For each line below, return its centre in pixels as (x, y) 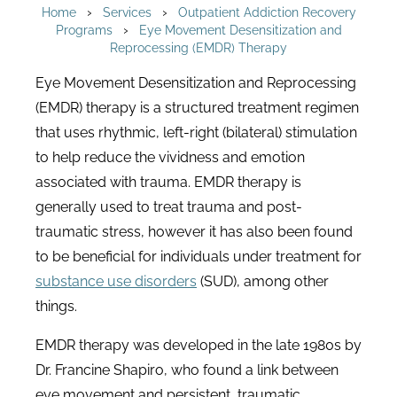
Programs (84, 30)
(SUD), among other (265, 281)
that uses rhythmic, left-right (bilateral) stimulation (196, 132)
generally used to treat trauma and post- (169, 207)
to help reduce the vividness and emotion (170, 157)
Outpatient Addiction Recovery (267, 12)
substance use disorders (116, 281)
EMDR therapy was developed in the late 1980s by (198, 345)
